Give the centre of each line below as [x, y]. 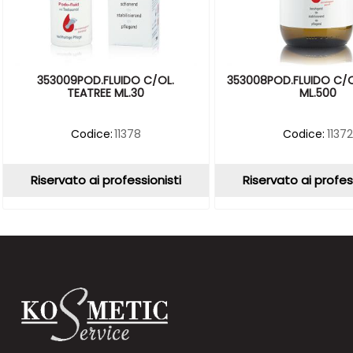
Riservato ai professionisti [106, 180]
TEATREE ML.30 [106, 93]
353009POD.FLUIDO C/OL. [106, 81]
